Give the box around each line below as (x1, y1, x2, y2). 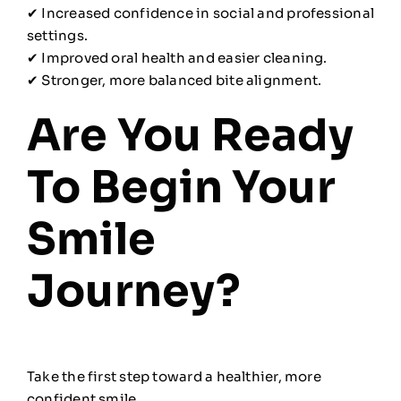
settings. (26, 27, 89, 45)
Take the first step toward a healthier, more (26, 368, 321, 386)
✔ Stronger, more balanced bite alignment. (26, 72, 322, 90)
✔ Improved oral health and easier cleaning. (26, 49, 328, 67)
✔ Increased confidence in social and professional (26, 4, 375, 22)
